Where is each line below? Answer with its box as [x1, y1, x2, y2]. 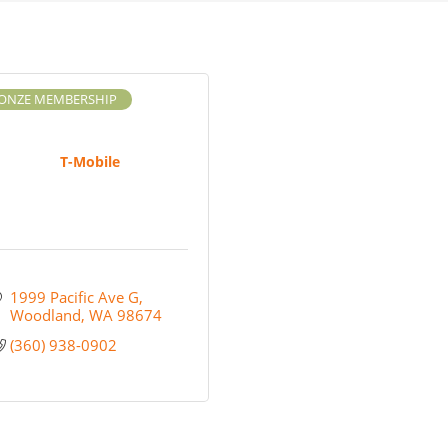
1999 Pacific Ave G [9, 287, 139, 308]
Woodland [9, 305, 81, 326]
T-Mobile [59, 152, 120, 172]
